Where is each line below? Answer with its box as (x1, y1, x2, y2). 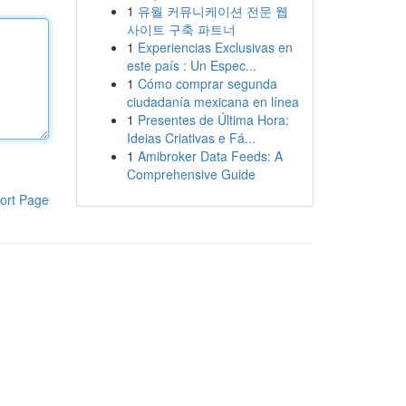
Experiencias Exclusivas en (137, 38, 293, 56)
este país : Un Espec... (126, 56, 256, 74)
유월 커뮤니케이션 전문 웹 (137, 2, 288, 20)
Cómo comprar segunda (137, 74, 277, 92)
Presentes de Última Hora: (137, 111, 289, 129)
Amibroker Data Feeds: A (137, 147, 283, 165)
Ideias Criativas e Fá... (126, 129, 256, 147)
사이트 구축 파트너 (126, 20, 236, 38)
